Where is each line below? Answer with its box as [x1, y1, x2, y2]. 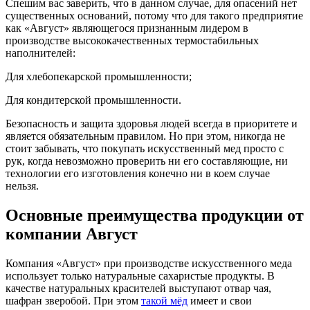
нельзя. [6, 180, 39, 192]
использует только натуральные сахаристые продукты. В [6, 270, 275, 282]
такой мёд [141, 295, 188, 307]
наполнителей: [6, 47, 75, 60]
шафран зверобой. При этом [6, 295, 141, 307]
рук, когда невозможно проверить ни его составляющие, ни [6, 155, 288, 167]
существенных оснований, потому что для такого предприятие [6, 10, 303, 22]
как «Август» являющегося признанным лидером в [6, 22, 248, 35]
